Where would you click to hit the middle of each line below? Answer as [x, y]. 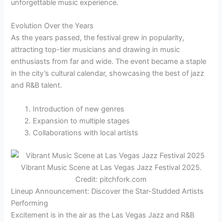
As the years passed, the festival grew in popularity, [98, 38]
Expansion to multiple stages [82, 121]
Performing [30, 203]
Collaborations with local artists [86, 133]
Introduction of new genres [79, 109]
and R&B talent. [37, 85]
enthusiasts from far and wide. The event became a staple [109, 62]
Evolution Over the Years [53, 26]
